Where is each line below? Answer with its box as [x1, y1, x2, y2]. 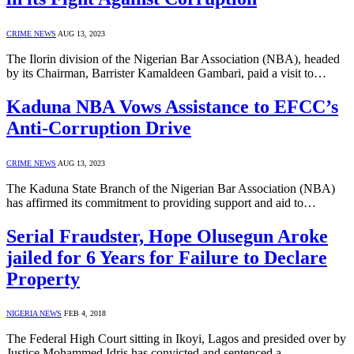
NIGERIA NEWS [6, 309, 62, 318]
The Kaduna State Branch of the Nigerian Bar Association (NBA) [6, 181, 335, 195]
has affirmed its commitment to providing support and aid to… [6, 195, 316, 209]
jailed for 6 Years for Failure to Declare [6, 247, 327, 268]
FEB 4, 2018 [64, 309, 106, 318]
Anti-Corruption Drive [6, 117, 191, 138]
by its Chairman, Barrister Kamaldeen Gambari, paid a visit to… [6, 66, 326, 80]
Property [6, 268, 80, 289]
